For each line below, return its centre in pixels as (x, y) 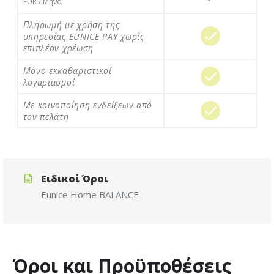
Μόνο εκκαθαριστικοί (67, 71)
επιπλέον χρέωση (58, 48)
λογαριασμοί (49, 83)
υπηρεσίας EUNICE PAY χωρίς (83, 37)
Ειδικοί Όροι (75, 179)
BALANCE (119, 195)
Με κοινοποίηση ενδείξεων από (88, 105)
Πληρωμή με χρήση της (71, 25)
